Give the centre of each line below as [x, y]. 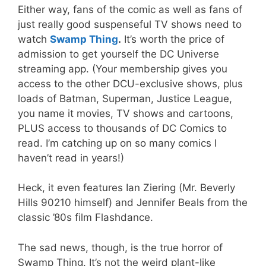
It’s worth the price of [173, 39]
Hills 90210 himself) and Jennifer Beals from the [133, 203]
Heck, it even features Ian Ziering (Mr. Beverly [126, 188]
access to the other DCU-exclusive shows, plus [130, 83]
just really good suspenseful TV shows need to [130, 24]
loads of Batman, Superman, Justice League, [125, 98]
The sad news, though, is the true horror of [120, 247]
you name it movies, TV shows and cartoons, [126, 113]
